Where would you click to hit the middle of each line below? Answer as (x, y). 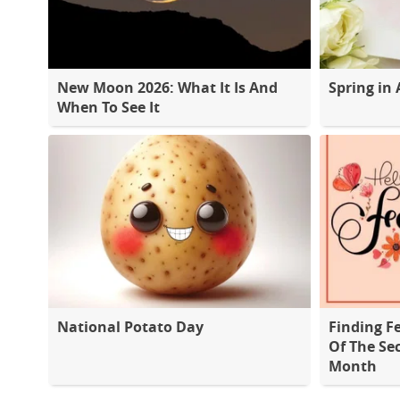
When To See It (108, 107)
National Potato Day (130, 327)
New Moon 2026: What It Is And (167, 87)
